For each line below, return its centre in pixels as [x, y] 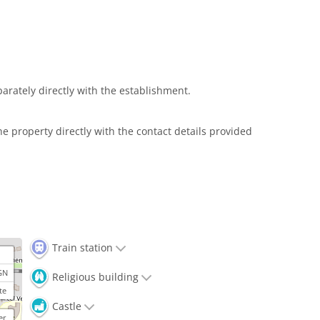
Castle [65, 306]
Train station [81, 248]
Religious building [94, 277]
